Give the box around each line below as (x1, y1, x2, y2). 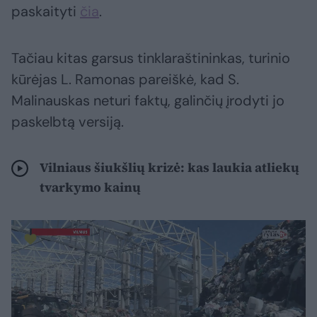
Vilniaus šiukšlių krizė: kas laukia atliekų (40, 158, 299, 177)
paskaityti (11, 2, 80, 21)
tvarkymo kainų (40, 178, 141, 197)
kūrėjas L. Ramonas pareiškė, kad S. (11, 70, 239, 89)
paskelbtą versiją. (11, 113, 124, 132)
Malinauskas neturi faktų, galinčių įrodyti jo (11, 91, 284, 110)
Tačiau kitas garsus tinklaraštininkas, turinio (11, 49, 290, 68)
